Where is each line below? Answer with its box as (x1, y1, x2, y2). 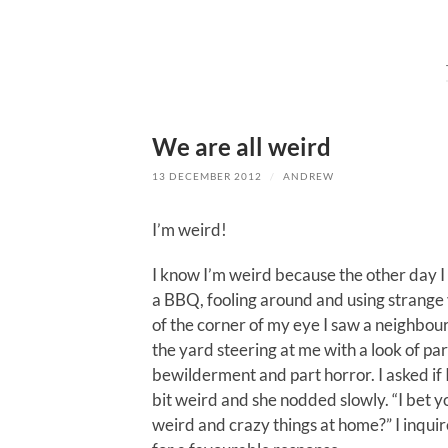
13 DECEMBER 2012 (152, 170, 262, 182)
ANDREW (283, 170, 334, 182)
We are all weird (152, 131, 331, 161)
